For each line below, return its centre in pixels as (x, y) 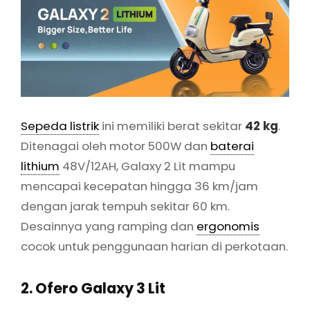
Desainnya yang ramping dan (109, 226)
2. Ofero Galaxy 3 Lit (93, 289)
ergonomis (228, 226)
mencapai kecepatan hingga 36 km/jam (139, 186)
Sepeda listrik (60, 126)
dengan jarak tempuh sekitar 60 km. (125, 206)
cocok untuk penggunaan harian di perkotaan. (154, 246)
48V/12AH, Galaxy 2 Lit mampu (147, 166)
